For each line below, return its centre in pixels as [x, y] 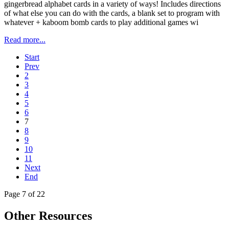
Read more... [25, 40]
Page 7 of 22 [25, 194]
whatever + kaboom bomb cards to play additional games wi [101, 22]
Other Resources [48, 215]
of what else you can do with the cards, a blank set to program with [112, 13]
